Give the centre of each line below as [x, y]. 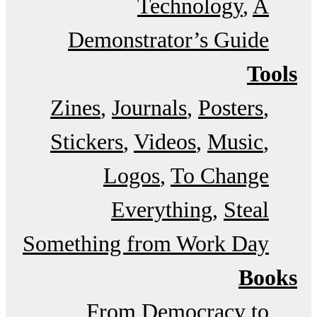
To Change [220, 176]
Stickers [87, 142]
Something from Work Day [146, 244]
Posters [231, 108]
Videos [165, 142]
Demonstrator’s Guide [168, 40]
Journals [149, 108]
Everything [162, 210]
